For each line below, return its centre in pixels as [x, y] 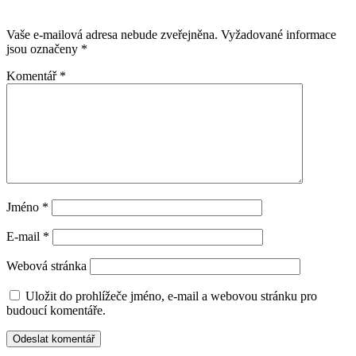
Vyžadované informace [279, 34]
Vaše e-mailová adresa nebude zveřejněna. [112, 34]
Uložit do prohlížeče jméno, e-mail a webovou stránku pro [171, 296]
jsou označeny [44, 48]
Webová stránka [46, 265]
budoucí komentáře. [56, 310]
